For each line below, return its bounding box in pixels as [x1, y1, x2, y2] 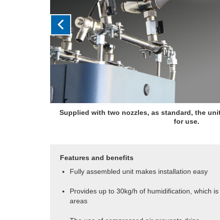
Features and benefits [60, 153, 134, 162]
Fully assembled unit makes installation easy [70, 167, 208, 175]
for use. [173, 117, 199, 125]
